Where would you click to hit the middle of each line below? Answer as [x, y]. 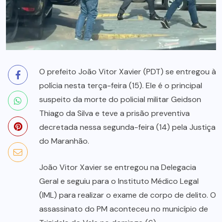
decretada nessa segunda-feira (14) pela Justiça [127, 127]
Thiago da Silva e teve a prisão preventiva [114, 113]
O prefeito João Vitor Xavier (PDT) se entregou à [128, 72]
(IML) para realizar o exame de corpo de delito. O [128, 195]
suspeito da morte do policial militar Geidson [120, 100]
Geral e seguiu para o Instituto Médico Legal [119, 181]
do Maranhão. [64, 141]
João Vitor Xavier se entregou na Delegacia [118, 167]
